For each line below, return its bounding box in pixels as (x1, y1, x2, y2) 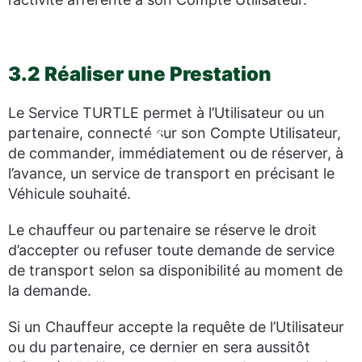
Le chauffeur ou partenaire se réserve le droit (8, 221, 317, 238)
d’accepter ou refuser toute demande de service (8, 242, 335, 259)
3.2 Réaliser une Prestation (8, 62, 271, 86)
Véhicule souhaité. (8, 185, 131, 202)
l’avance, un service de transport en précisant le (8, 165, 335, 182)
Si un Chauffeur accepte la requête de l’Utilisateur (8, 318, 344, 335)
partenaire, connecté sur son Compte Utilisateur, (8, 124, 341, 141)
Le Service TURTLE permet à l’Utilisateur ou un (8, 104, 325, 121)
